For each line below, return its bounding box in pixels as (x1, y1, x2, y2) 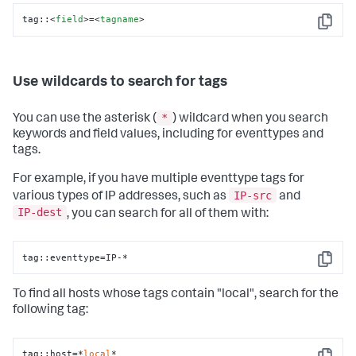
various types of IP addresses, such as (13, 190, 229, 203)
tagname (100, 14, 140, 25)
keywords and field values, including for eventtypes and (13, 129, 323, 142)
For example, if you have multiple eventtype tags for (13, 173, 304, 187)
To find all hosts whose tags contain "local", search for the (13, 288, 339, 302)
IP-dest (17, 206, 62, 219)
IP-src (234, 188, 272, 202)
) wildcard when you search (172, 113, 328, 126)
